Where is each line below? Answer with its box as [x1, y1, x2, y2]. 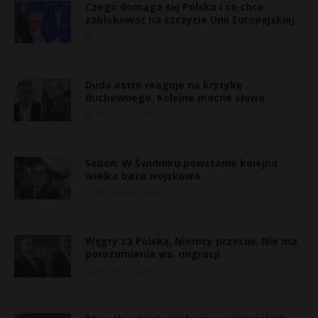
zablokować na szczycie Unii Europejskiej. [85, 13, 297, 26]
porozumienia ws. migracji [85, 247, 220, 261]
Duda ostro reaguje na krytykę [85, 78, 242, 92]
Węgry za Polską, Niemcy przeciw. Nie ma [85, 234, 297, 248]
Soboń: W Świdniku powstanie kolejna [85, 156, 278, 170]
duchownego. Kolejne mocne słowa [85, 91, 265, 104]
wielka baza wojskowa [85, 169, 200, 182]
